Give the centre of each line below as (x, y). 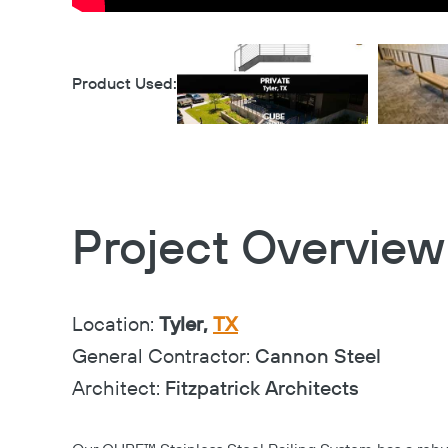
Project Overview (258, 250)
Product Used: (124, 84)
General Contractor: (163, 357)
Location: (115, 325)
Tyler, (186, 325)
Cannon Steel (318, 357)
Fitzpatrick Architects (262, 389)
